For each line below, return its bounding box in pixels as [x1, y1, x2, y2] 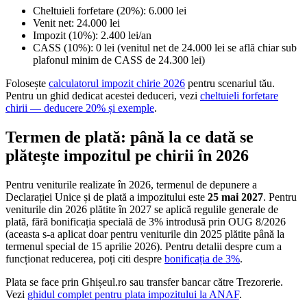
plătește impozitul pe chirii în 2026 [5, 147, 249, 165]
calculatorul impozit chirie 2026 [49, 77, 185, 90]
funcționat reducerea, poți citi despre [5, 253, 164, 265]
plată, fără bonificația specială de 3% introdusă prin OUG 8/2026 [5, 216, 286, 228]
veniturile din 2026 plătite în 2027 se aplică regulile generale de [5, 204, 278, 216]
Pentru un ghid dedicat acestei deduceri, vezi [5, 90, 200, 102]
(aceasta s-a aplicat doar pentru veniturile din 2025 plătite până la [5, 228, 284, 241]
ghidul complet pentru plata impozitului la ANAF [27, 288, 239, 301]
